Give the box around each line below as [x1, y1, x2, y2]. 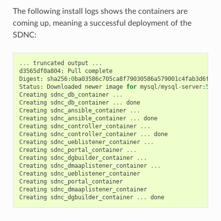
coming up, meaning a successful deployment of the [12, 19, 191, 27]
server [181, 83, 202, 90]
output [67, 59, 88, 67]
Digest [19, 75, 40, 82]
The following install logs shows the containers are [12, 7, 187, 15]
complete [84, 67, 112, 74]
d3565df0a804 [19, 67, 61, 74]
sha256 [46, 75, 68, 82]
